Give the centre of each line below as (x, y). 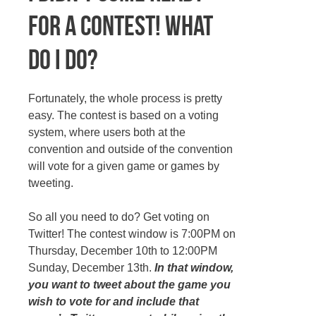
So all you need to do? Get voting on (119, 217)
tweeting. (51, 183)
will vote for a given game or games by (124, 166)
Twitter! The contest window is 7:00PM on (132, 234)
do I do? (63, 60)
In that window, (194, 268)
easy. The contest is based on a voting (123, 116)
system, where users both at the (107, 133)
